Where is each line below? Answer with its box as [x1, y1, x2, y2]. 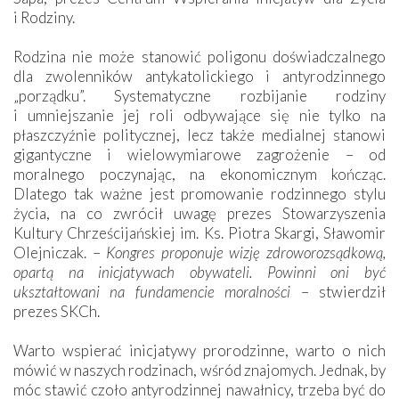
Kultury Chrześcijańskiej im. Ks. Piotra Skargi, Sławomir [13, 223, 386, 242]
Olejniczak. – [13, 242, 107, 262]
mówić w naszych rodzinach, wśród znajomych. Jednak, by [13, 360, 386, 379]
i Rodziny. [13, 7, 75, 27]
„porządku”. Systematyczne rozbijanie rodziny [13, 85, 386, 105]
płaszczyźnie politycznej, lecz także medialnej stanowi [13, 125, 386, 144]
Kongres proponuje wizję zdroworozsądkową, [106, 242, 387, 262]
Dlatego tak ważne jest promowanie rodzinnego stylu [13, 183, 386, 203]
